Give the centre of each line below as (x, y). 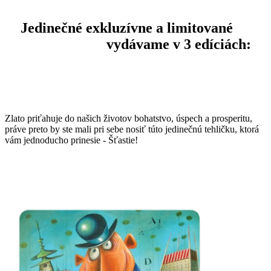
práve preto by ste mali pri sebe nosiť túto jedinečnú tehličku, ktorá (132, 129)
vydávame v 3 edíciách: (177, 44)
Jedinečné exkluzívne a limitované (128, 28)
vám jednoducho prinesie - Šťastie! (71, 140)
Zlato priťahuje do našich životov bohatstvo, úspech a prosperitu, (129, 119)
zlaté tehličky (61, 44)
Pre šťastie (39, 72)
